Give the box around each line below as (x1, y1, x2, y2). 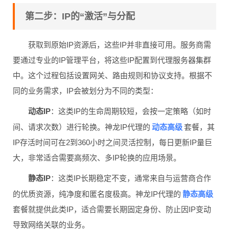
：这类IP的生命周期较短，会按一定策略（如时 (51, 107, 211, 116)
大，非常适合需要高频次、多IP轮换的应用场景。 (13, 153, 181, 162)
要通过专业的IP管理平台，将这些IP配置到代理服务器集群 (13, 56, 211, 64)
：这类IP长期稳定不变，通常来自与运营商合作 (51, 174, 211, 182)
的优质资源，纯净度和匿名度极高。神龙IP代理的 (13, 190, 181, 198)
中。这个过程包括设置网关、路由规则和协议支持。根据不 (13, 71, 212, 80)
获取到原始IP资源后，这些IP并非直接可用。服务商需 (28, 40, 211, 49)
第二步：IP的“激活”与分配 (25, 11, 135, 21)
